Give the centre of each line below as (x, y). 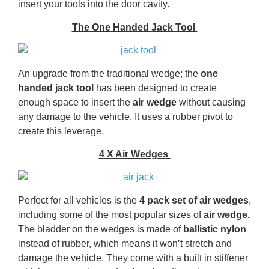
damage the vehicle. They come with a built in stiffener (133, 258)
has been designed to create (155, 88)
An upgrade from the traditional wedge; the (108, 73)
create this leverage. (61, 131)
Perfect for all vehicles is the (79, 200)
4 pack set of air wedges (194, 200)
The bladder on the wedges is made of (99, 229)
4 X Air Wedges (134, 154)
